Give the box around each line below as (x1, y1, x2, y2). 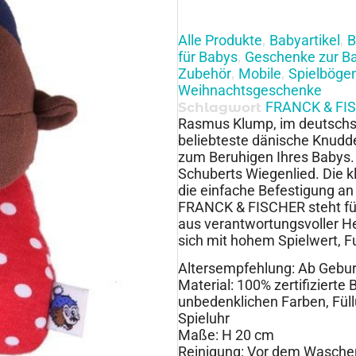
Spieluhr (178, 310, 230, 327)
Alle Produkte (178, 31, 262, 48)
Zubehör (178, 64, 231, 82)
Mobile (238, 64, 281, 82)
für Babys (178, 48, 238, 65)
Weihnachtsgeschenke (178, 81, 322, 99)
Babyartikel (269, 31, 340, 48)
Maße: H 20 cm (178, 327, 274, 344)
